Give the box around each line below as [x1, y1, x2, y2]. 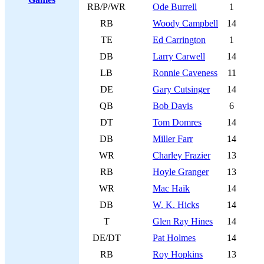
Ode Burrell [153, 2, 197, 12]
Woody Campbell [153, 18, 218, 28]
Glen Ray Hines [153, 216, 213, 226]
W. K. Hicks [153, 200, 199, 210]
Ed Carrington [153, 35, 206, 45]
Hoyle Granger [153, 167, 209, 177]
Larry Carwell [153, 51, 205, 61]
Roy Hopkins [153, 249, 203, 259]
